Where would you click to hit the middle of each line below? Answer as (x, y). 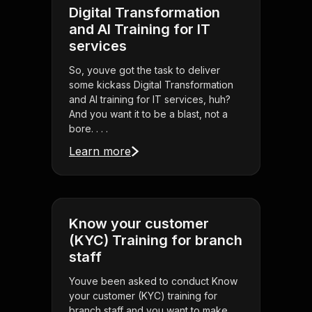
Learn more (100, 151)
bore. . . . (88, 129)
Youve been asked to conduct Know (153, 281)
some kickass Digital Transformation (151, 85)
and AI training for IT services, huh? (150, 100)
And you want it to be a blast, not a (148, 114)
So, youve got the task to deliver (145, 70)
